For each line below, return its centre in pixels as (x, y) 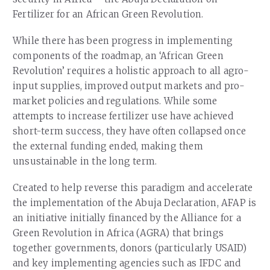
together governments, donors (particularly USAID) (130, 248)
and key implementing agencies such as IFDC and (127, 263)
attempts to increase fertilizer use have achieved (123, 116)
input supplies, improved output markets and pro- (129, 86)
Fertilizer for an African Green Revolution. (108, 14)
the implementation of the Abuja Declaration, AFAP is (135, 202)
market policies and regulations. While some (115, 101)
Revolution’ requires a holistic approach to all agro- (131, 71)
